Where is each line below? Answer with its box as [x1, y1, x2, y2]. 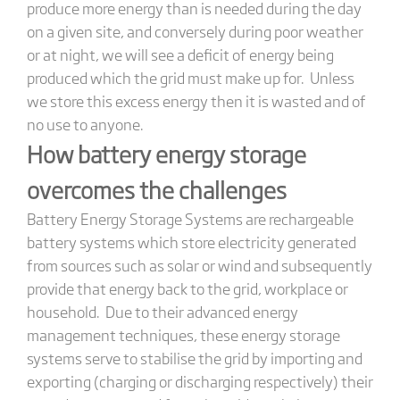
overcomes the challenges [26, 171, 287, 206]
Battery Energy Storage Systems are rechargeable [26, 206, 354, 229]
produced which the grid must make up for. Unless [26, 65, 354, 88]
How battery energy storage [26, 136, 306, 171]
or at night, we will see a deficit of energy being [26, 42, 334, 65]
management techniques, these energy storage [26, 322, 340, 346]
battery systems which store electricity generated [26, 229, 356, 253]
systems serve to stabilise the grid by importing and [26, 346, 362, 369]
